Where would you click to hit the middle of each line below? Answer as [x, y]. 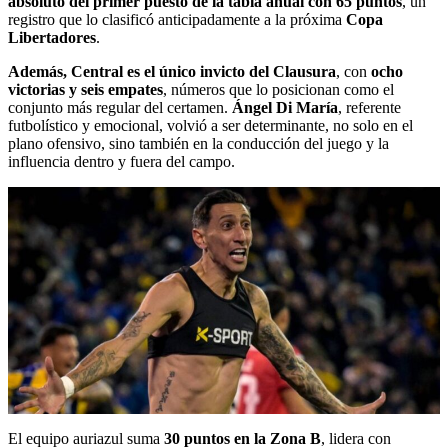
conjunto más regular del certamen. [120, 108]
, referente [369, 108]
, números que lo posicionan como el [278, 90]
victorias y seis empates [85, 90]
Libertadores [52, 38]
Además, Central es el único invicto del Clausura [172, 72]
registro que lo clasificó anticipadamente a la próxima [177, 20]
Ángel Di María [285, 108]
